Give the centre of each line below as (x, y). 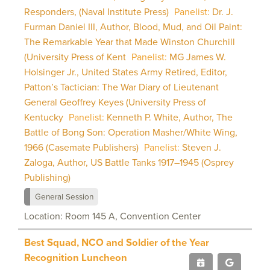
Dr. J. (223, 11)
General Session (64, 196)
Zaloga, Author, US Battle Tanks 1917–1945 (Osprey (129, 162)
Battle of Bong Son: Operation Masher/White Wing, (131, 132)
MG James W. (198, 57)
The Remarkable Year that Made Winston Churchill (130, 42)
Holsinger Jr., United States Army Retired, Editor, (126, 72)
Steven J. (202, 147)
